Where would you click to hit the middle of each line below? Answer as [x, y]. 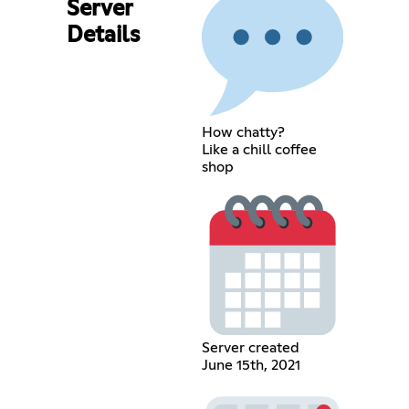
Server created [250, 348]
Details [103, 35]
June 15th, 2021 [251, 366]
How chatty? [243, 132]
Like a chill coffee [259, 149]
